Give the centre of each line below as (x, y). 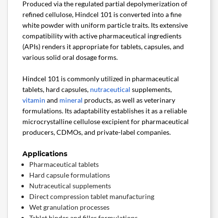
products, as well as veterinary (129, 100)
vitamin (34, 100)
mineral (71, 100)
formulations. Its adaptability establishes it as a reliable (105, 111)
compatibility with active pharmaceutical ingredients (102, 36)
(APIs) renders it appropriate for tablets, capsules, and (103, 47)
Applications (45, 154)
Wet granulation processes (69, 207)
